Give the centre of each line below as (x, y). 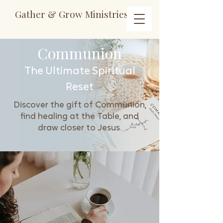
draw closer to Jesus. (80, 128)
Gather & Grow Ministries (72, 14)
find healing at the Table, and (80, 117)
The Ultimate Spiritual (80, 71)
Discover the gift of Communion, (80, 105)
